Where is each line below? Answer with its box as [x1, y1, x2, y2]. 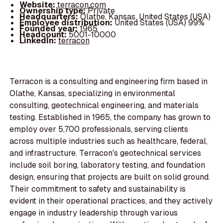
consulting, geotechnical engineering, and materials [9, 100, 199, 111]
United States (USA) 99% [114, 17, 205, 28]
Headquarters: [19, 11, 80, 22]
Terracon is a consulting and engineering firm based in [9, 76, 208, 87]
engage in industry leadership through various [9, 208, 178, 219]
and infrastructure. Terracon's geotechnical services [9, 148, 202, 159]
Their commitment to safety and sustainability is [9, 184, 186, 195]
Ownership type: [19, 5, 88, 16]
